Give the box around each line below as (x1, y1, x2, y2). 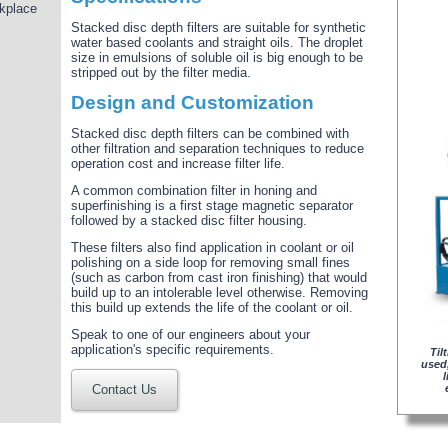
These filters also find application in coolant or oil (71, 240, 354, 255)
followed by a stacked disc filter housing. (71, 213, 307, 228)
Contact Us (92, 382, 157, 397)
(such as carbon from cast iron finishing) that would (71, 270, 367, 285)
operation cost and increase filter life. (71, 156, 285, 171)
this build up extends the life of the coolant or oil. (71, 300, 353, 315)
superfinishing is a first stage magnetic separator (71, 198, 353, 213)
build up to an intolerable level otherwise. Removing (71, 285, 368, 300)
